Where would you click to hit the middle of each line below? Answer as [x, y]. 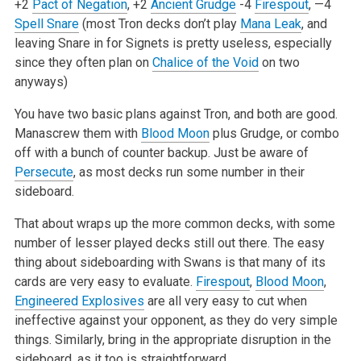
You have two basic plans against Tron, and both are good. [176, 114]
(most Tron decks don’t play [159, 23]
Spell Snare [46, 23]
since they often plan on [83, 62]
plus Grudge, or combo [274, 133]
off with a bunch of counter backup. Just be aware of [161, 152]
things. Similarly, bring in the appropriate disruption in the [172, 339]
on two [279, 62]
